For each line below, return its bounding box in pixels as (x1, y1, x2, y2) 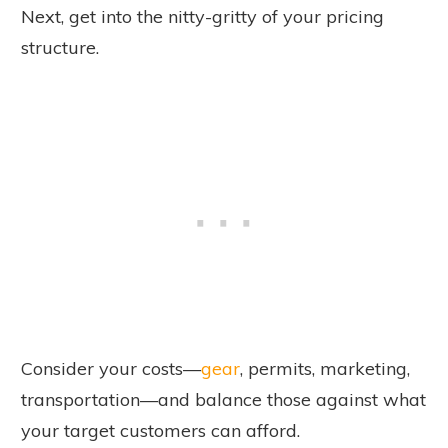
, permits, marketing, (240, 357, 410, 381)
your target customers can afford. (21, 419, 305, 443)
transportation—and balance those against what (21, 388, 426, 412)
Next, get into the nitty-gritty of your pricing (21, 5, 384, 29)
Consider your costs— (21, 357, 201, 381)
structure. (21, 36, 104, 60)
